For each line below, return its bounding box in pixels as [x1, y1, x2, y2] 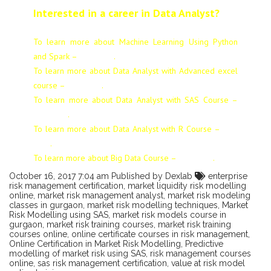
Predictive [185, 238, 223, 249]
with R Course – [161, 123, 223, 134]
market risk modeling [168, 190, 250, 200]
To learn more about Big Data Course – [33, 152, 178, 163]
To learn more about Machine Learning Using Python [33, 36, 238, 47]
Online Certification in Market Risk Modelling [9, 238, 181, 249]
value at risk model [171, 258, 245, 268]
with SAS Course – [166, 94, 238, 105]
